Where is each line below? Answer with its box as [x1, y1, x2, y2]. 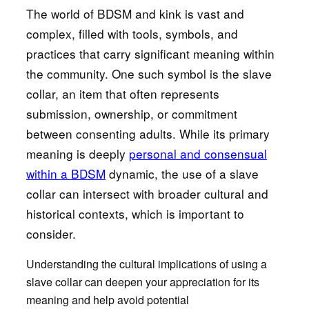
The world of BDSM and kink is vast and [26, 5, 244, 23]
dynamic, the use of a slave [105, 165, 259, 183]
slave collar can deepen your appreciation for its [26, 274, 259, 290]
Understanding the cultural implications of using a [26, 256, 267, 272]
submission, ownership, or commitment [26, 105, 237, 123]
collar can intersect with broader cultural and [26, 185, 268, 203]
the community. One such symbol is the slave [26, 65, 272, 83]
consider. [26, 225, 76, 243]
